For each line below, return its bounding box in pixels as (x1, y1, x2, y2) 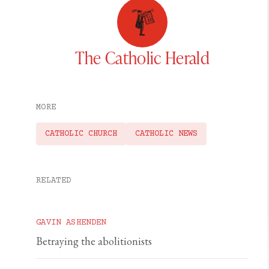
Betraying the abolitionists (36, 234, 152, 248)
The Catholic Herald (74, 46, 210, 68)
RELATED (36, 176, 71, 186)
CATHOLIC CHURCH (45, 129, 117, 139)
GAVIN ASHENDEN (36, 218, 106, 228)
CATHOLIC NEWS (135, 129, 198, 139)
